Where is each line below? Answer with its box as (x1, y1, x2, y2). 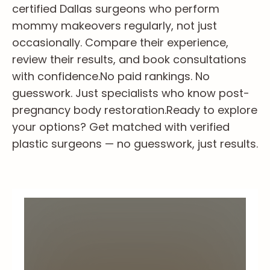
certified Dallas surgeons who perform (12, 1, 219, 16)
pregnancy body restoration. (12, 102, 166, 118)
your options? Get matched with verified (12, 119, 230, 134)
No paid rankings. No (100, 69, 210, 84)
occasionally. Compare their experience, (12, 35, 228, 50)
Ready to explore (166, 102, 257, 118)
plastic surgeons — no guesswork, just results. (12, 136, 258, 151)
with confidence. (12, 69, 100, 84)
